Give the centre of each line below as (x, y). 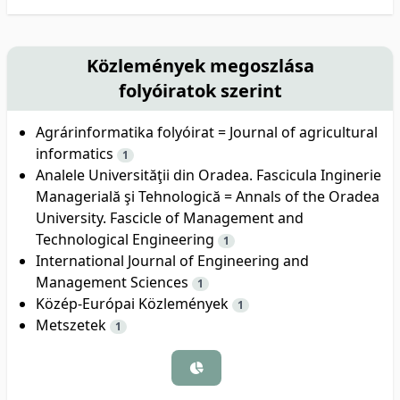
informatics (76, 153)
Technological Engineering (127, 239)
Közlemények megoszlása (200, 65)
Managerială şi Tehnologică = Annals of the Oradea (208, 196)
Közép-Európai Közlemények (134, 303)
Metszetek (73, 325)
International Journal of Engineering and (172, 260)
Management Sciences (114, 282)
